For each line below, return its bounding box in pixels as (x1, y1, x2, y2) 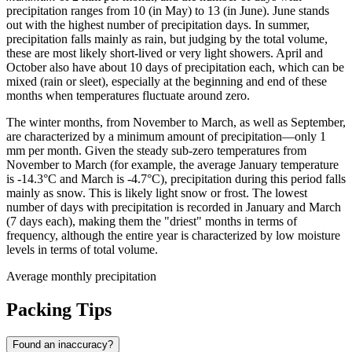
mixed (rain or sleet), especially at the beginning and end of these (6, 75, 327, 89)
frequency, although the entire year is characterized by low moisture (6, 229, 340, 243)
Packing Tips (6, 299, 112, 321)
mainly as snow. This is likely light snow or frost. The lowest (6, 186, 307, 200)
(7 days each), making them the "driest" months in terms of (6, 214, 297, 229)
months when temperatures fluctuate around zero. (6, 89, 250, 103)
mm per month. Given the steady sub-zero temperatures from (6, 144, 306, 158)
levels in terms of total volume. (6, 243, 158, 257)
